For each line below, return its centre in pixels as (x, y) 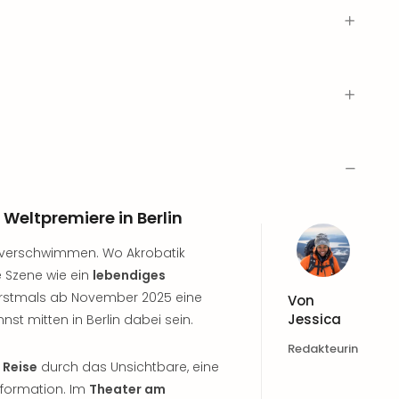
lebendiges (129, 275)
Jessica (314, 319)
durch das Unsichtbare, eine (128, 367)
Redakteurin (323, 349)
